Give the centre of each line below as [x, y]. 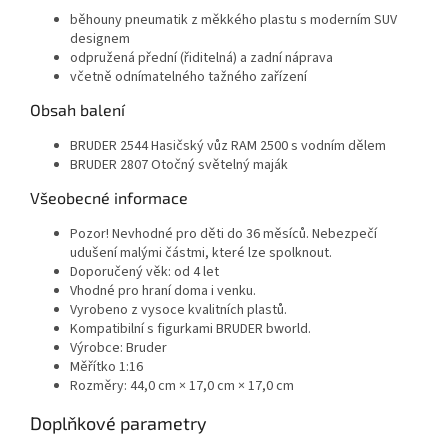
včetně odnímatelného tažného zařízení [188, 76]
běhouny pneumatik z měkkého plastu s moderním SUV [233, 19]
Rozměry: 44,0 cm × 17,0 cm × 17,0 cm [182, 385]
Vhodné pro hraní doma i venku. [163, 290]
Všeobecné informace [109, 197]
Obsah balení [77, 109]
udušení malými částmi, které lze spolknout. [201, 252]
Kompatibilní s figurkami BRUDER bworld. [190, 328]
